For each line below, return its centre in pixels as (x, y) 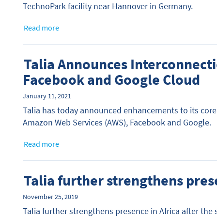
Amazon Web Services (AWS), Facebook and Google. (117, 123)
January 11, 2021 (47, 96)
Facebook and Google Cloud (111, 80)
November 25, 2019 (50, 197)
